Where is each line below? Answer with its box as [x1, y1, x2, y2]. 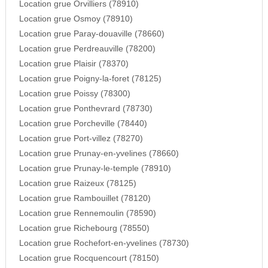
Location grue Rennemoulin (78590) [19, 209, 156, 218]
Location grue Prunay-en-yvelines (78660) [19, 149, 179, 159]
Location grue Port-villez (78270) [19, 134, 143, 144]
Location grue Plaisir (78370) [19, 59, 129, 69]
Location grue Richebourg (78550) [19, 224, 150, 233]
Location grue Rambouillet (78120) [19, 194, 151, 203]
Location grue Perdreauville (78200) [19, 44, 156, 54]
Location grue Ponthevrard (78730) [19, 104, 153, 114]
